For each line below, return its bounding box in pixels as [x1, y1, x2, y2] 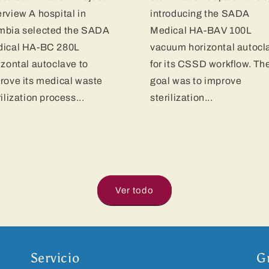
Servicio [30, 250, 80, 267]
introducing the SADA [150, 8, 250, 19]
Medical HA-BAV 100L [150, 25, 252, 36]
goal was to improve [150, 76, 242, 86]
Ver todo [115, 185, 154, 195]
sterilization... [150, 92, 213, 103]
